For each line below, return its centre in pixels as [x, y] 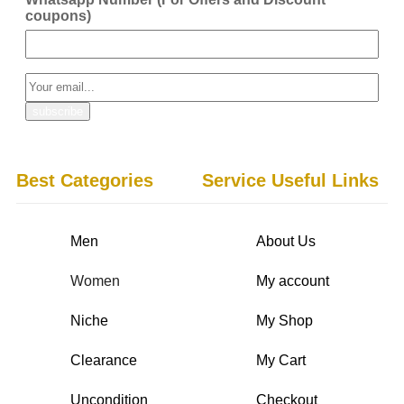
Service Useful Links [290, 180]
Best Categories [85, 180]
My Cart [281, 360]
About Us [286, 241]
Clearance [104, 360]
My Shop [285, 320]
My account [293, 280]
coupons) [58, 15]
